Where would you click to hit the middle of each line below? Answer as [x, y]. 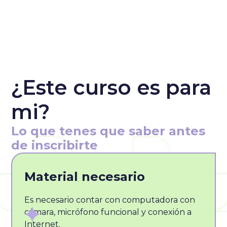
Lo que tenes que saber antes [108, 131]
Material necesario [85, 176]
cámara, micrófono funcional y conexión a [108, 212]
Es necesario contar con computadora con [110, 200]
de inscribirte [55, 145]
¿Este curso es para [111, 87]
